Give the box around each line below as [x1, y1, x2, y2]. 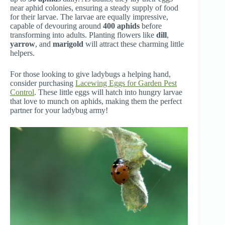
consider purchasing [10, 78, 75, 87]
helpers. [10, 48, 35, 57]
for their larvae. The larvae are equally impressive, [10, 12, 168, 21]
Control [10, 87, 34, 96]
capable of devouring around [10, 21, 103, 30]
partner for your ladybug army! [10, 105, 108, 115]
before [140, 21, 162, 30]
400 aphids [103, 21, 140, 30]
